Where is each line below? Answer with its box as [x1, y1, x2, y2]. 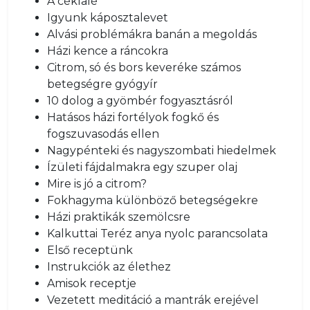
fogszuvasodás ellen [47, 127, 159, 140]
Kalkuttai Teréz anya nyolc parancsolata [47, 227, 268, 240]
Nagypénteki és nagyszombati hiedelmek [47, 144, 276, 157]
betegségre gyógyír [47, 77, 158, 91]
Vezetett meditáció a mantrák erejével [47, 293, 259, 307]
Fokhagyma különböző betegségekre [47, 194, 258, 207]
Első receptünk [47, 244, 133, 257]
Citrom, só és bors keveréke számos [47, 61, 241, 74]
